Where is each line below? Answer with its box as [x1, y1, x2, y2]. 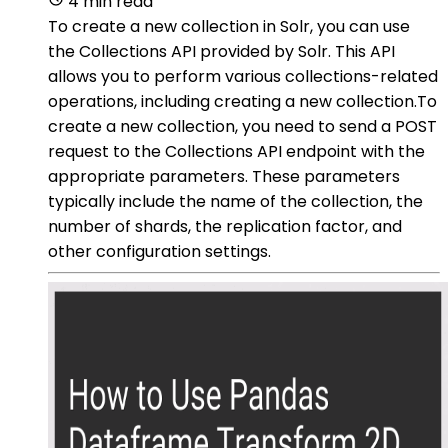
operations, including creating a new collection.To [48, 89, 437, 113]
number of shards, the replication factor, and [48, 214, 402, 238]
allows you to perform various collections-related [48, 64, 438, 88]
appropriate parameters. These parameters [48, 164, 400, 188]
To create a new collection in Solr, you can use [48, 14, 410, 38]
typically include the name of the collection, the [48, 189, 423, 213]
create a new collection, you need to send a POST [48, 114, 437, 138]
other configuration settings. [48, 239, 271, 263]
